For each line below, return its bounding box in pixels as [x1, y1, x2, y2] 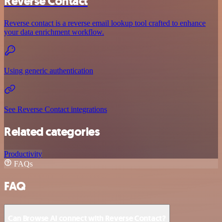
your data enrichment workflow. [4, 28, 104, 37]
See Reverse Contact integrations [4, 105, 107, 114]
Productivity [4, 150, 42, 159]
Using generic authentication [4, 66, 93, 75]
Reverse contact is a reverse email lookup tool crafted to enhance [4, 19, 206, 28]
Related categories [4, 124, 100, 140]
